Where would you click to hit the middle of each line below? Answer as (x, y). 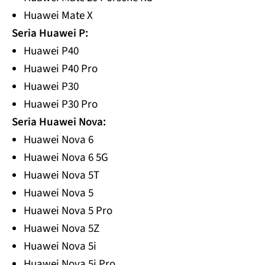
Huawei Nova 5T (62, 176)
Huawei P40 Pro (61, 69)
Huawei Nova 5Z (62, 229)
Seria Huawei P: (50, 34)
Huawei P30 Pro (61, 105)
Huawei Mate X (58, 16)
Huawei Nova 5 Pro (68, 211)
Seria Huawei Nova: (59, 122)
